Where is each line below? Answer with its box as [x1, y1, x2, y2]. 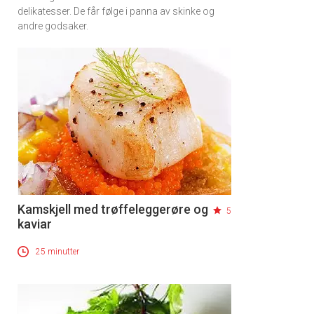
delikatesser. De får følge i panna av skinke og [18, 6, 214, 18]
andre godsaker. [18, 20, 88, 32]
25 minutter [36, 247, 79, 257]
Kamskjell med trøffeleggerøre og [18, 202, 208, 217]
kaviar [18, 217, 52, 232]
